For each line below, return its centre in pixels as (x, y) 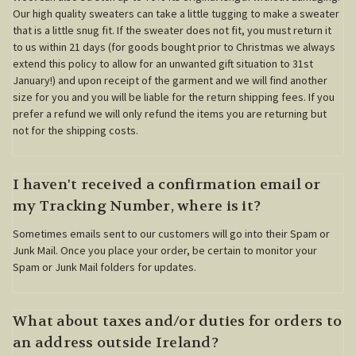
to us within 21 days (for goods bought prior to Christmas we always (174, 46)
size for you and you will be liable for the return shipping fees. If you (174, 97)
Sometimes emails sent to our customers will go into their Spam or (171, 233)
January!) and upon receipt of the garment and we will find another (170, 80)
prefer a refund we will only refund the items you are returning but (170, 113)
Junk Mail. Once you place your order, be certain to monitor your (165, 250)
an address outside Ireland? (116, 342)
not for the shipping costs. (75, 130)
